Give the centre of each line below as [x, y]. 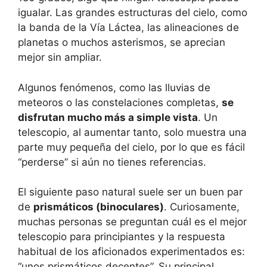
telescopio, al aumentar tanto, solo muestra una [132, 132]
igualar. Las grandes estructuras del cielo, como [133, 13]
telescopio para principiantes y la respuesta [122, 237]
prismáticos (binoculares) [99, 207]
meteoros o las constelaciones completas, [120, 102]
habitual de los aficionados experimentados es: [131, 252]
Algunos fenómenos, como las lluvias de [114, 87]
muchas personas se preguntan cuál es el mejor [132, 222]
